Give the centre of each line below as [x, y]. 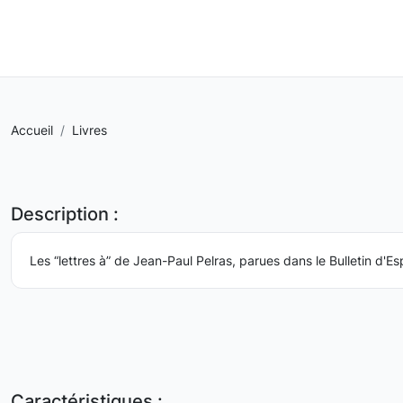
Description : [65, 214]
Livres [90, 130]
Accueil [32, 130]
